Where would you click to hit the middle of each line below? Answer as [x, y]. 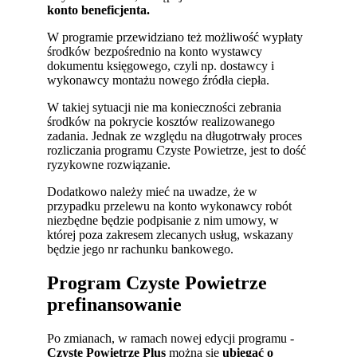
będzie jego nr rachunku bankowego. [141, 249]
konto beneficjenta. [99, 10]
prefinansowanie [115, 305]
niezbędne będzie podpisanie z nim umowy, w [163, 221]
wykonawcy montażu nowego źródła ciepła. [159, 80]
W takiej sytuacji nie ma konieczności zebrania [165, 108]
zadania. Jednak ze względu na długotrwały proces [175, 136]
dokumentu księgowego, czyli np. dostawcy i [161, 66]
